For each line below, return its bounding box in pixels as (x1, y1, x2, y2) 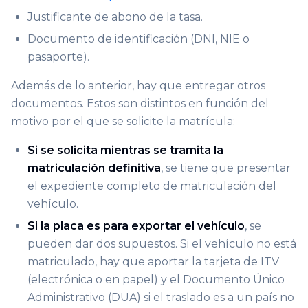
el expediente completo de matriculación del (27, 179, 276, 192)
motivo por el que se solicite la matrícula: (11, 114, 235, 128)
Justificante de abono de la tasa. (27, 10, 203, 23)
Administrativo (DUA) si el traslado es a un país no (27, 290, 294, 304)
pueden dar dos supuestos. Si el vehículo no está (27, 236, 296, 250)
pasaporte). (27, 49, 89, 63)
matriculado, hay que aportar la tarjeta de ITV (27, 254, 279, 268)
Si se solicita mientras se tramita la (27, 143, 223, 157)
